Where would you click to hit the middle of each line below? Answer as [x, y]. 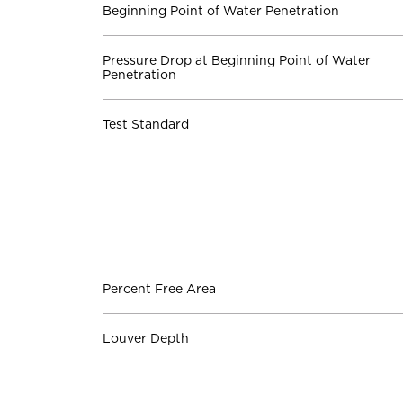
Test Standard [146, 124]
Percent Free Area [159, 289]
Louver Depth [146, 338]
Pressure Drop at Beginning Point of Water [237, 60]
